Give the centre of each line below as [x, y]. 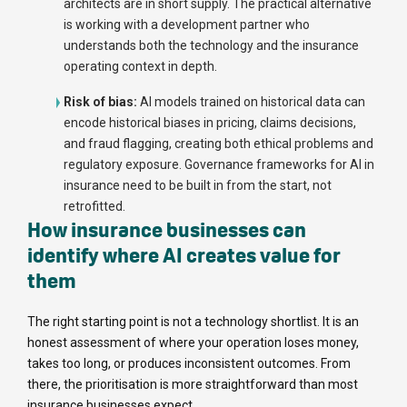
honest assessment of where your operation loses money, [193, 343]
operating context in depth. [140, 67]
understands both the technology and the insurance [211, 46]
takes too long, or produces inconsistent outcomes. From [189, 364]
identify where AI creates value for [184, 256]
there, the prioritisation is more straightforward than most [193, 385]
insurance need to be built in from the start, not [198, 186]
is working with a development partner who [187, 25]
